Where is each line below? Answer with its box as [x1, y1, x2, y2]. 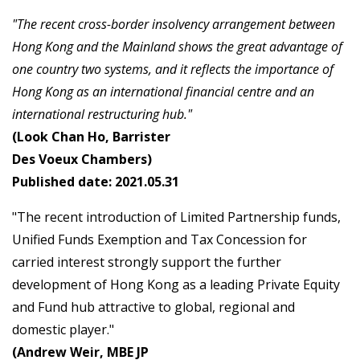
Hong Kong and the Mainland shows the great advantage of [12, 38, 342, 56]
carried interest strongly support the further [12, 253, 281, 272]
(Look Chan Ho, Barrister [12, 128, 170, 146]
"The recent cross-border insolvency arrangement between [12, 15, 335, 34]
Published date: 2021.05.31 [12, 173, 179, 191]
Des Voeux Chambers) [12, 150, 152, 169]
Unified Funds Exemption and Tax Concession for [12, 231, 307, 249]
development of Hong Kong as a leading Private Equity [12, 276, 340, 294]
